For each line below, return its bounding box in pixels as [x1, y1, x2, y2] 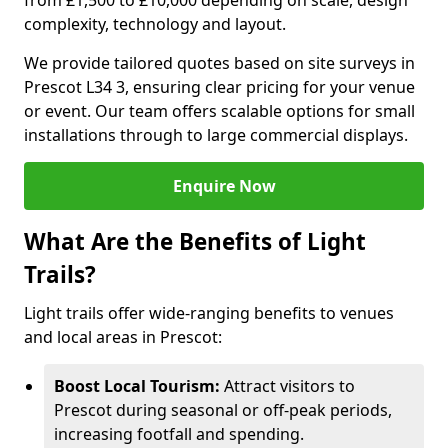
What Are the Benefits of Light [24, 226, 366, 257]
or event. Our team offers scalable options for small [24, 100, 415, 122]
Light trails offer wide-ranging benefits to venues [24, 302, 394, 324]
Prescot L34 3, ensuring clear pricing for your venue [24, 76, 415, 98]
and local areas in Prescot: [24, 326, 222, 348]
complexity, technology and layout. [24, 13, 286, 35]
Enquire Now [172, 175, 276, 197]
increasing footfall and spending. [54, 423, 304, 445]
